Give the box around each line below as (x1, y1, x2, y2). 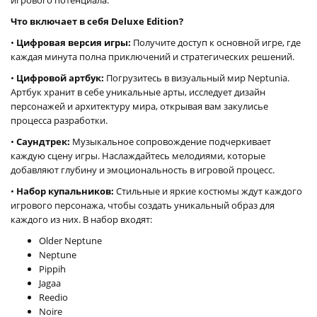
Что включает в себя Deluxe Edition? (11, 14, 183, 28)
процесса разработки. (11, 113, 108, 127)
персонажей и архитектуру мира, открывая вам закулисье (11, 99, 268, 113)
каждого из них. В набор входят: (11, 212, 152, 226)
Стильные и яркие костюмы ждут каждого (114, 184, 302, 197)
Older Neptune (39, 234, 102, 247)
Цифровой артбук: (16, 71, 104, 84)
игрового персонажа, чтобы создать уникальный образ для (11, 198, 275, 212)
